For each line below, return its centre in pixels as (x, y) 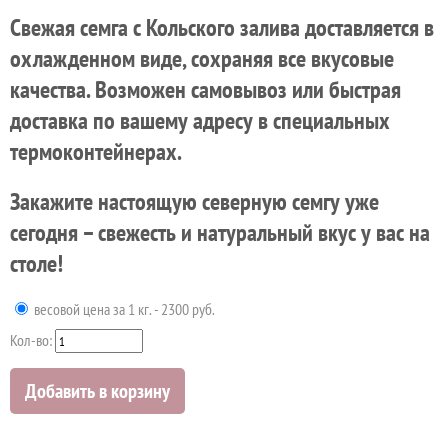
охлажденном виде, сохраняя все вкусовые (202, 58)
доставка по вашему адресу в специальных (200, 120)
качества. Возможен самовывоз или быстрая (205, 89)
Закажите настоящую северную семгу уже (194, 202)
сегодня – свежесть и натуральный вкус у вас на (220, 233)
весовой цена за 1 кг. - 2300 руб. (123, 309)
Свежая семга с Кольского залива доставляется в (222, 27)
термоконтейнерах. (96, 151)
